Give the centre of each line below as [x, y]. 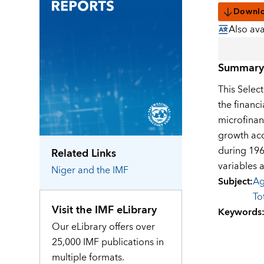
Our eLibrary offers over [104, 227]
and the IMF [103, 170]
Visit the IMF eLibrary [105, 210]
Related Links [84, 153]
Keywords [240, 212]
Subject [234, 182]
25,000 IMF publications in [108, 242]
